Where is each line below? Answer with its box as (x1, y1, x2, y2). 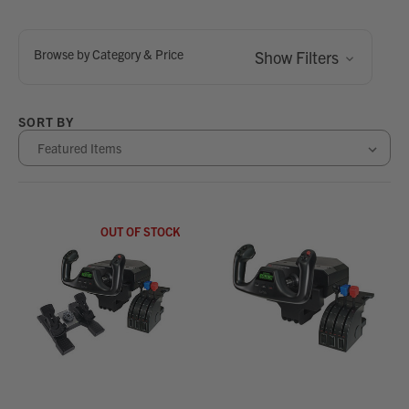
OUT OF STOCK (100, 224, 180, 239)
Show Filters (254, 47, 342, 68)
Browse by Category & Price (34, 46, 184, 62)
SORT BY (18, 113, 74, 130)
